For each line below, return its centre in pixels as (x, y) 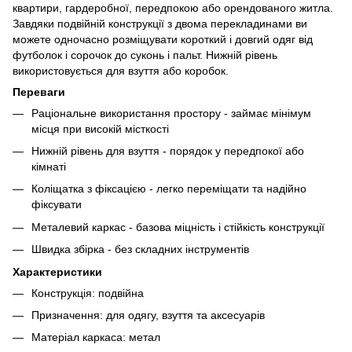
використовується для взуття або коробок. (121, 70)
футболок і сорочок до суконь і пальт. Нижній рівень (145, 55)
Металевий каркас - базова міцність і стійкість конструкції (178, 227)
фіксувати (57, 205)
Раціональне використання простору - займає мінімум (171, 113)
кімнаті (49, 166)
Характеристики (57, 271)
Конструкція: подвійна (88, 293)
